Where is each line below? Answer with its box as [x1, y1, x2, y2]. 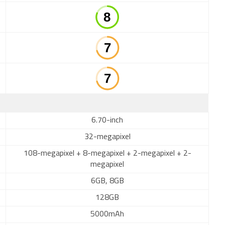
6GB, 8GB [90, 177, 124, 185]
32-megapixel [84, 133, 131, 141]
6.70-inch [91, 117, 123, 125]
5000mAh [90, 210, 124, 218]
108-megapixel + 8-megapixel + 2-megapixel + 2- [23, 150, 191, 158]
